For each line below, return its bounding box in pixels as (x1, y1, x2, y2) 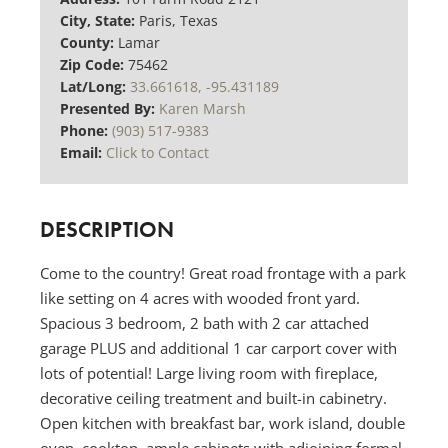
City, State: (60, 11, 139, 31)
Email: (60, 143, 106, 163)
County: (60, 33, 118, 53)
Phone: (60, 121, 112, 141)
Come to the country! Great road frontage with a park (40, 262, 406, 283)
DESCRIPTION (40, 215, 174, 245)
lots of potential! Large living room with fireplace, (40, 362, 378, 383)
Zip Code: (60, 55, 128, 75)
